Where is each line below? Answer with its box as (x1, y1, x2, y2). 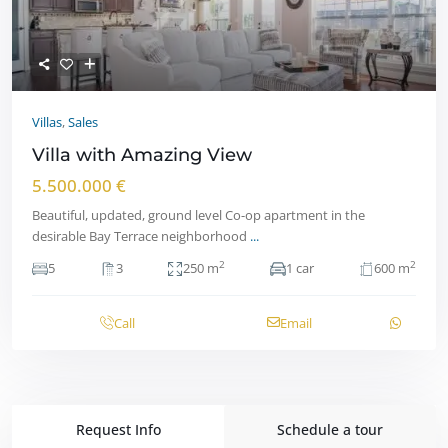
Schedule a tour (277, 419, 383, 439)
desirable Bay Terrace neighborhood (32, 226, 250, 245)
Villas (32, 112, 62, 131)
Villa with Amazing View (32, 143, 252, 166)
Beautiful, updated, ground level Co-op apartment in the (32, 205, 365, 224)
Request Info (75, 419, 161, 439)
